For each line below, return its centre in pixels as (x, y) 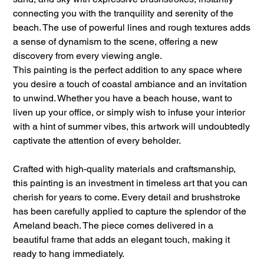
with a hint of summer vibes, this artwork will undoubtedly (132, 127)
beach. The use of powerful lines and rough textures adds (132, 28)
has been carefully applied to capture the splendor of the (130, 212)
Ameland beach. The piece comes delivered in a (113, 226)
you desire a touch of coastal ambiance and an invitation (130, 84)
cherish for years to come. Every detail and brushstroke (127, 197)
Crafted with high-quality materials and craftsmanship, (125, 169)
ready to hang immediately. (69, 254)
